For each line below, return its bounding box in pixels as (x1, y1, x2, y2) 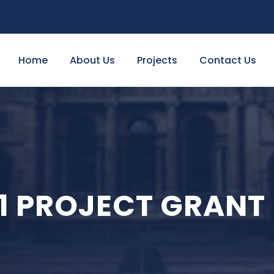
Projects (136, 53, 177, 67)
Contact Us (199, 53, 256, 67)
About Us (69, 53, 115, 67)
